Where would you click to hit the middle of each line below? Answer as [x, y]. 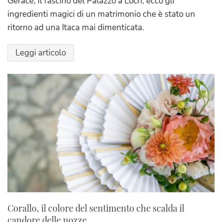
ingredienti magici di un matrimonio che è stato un [101, 14]
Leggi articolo [41, 53]
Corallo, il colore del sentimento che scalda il [96, 208]
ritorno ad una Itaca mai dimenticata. [76, 27]
